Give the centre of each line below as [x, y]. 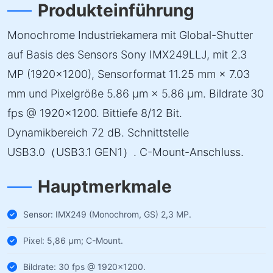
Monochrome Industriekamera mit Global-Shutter [130, 35]
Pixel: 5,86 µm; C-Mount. [73, 240]
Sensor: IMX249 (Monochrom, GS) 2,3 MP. [107, 214]
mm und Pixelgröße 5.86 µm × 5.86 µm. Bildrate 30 [136, 94]
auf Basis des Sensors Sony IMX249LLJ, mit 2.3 [127, 55]
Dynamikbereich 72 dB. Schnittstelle [98, 133]
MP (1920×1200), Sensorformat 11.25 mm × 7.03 [129, 74]
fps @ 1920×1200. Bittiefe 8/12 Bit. [95, 113]
